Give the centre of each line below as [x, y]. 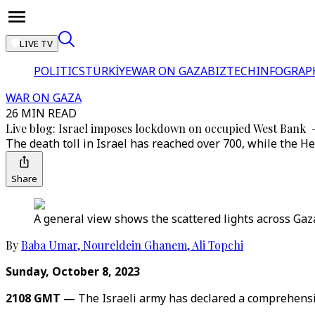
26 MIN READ [41, 113]
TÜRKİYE [108, 71]
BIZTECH [232, 71]
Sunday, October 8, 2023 [73, 271]
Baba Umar [49, 245]
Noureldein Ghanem [135, 245]
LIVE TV [36, 44]
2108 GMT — [42, 298]
